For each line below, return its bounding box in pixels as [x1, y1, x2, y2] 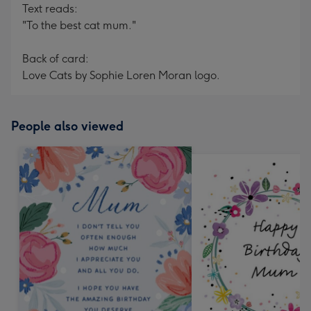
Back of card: [22, 52, 89, 65]
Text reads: [22, 2, 78, 15]
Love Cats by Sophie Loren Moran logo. [22, 69, 220, 82]
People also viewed [11, 119, 124, 134]
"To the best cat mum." [22, 19, 136, 32]
